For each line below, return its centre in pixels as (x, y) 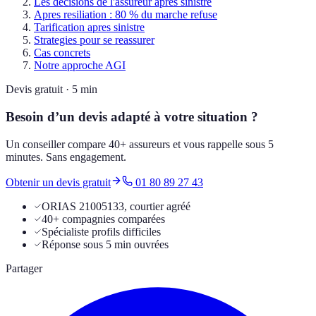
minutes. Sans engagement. (66, 157)
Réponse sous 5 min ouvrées (105, 244)
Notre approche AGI (80, 66)
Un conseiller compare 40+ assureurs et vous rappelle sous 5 (140, 144)
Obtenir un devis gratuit (58, 182)
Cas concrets (62, 53)
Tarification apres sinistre (89, 28)
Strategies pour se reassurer (94, 40)
